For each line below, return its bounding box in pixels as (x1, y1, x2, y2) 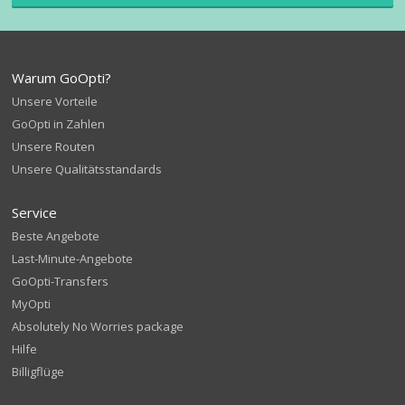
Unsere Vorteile (12, 93, 99, 109)
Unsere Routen (12, 138, 96, 155)
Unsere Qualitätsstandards (12, 161, 163, 177)
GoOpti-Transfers (12, 273, 109, 289)
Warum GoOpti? (12, 69, 112, 87)
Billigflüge (12, 363, 65, 380)
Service (12, 203, 58, 221)
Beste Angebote (12, 228, 100, 244)
